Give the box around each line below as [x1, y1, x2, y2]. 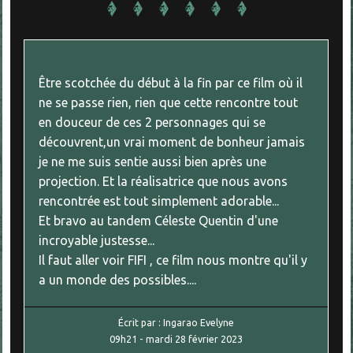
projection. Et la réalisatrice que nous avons [39, 174, 288, 189]
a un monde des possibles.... [39, 273, 197, 288]
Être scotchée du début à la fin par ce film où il [39, 76, 303, 91]
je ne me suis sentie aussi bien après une [39, 154, 267, 169]
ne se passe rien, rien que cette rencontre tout [39, 95, 299, 110]
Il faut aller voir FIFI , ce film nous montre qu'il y [39, 253, 308, 268]
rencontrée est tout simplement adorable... [39, 194, 280, 209]
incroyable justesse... [39, 233, 155, 248]
